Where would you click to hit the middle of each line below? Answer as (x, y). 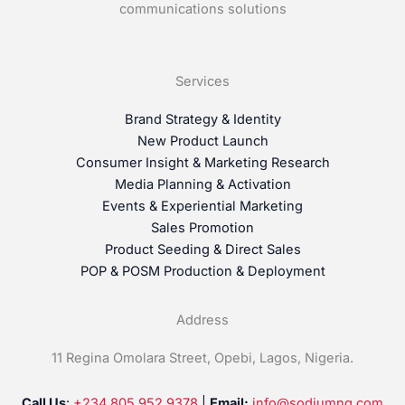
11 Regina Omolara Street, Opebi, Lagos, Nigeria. (202, 358)
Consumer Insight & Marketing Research (202, 162)
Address (202, 320)
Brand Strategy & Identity (202, 119)
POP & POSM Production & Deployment (202, 271)
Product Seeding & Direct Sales (202, 249)
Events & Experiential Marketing (202, 206)
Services (202, 81)
